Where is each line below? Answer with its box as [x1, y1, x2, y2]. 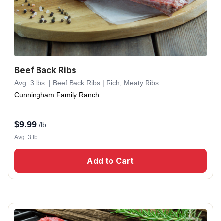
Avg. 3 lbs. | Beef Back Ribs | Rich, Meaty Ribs [14, 79, 159, 87]
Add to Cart [87, 156, 134, 166]
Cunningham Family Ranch [14, 91, 99, 99]
